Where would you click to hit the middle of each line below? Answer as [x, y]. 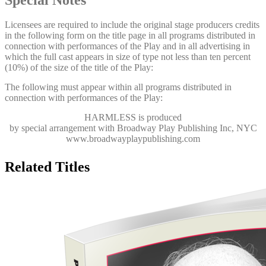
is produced [159, 118]
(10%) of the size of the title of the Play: [79, 68]
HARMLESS [110, 118]
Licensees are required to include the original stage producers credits [132, 25]
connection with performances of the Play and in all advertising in [127, 46]
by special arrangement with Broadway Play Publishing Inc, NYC [133, 128]
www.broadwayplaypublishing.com [133, 139]
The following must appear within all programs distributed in [118, 87]
